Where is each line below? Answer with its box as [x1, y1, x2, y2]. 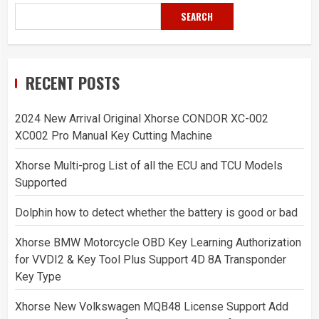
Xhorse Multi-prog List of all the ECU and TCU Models [15, 159, 283, 172]
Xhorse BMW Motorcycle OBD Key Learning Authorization [15, 236, 301, 249]
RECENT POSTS [26, 71, 120, 94]
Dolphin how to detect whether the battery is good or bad [15, 206, 298, 219]
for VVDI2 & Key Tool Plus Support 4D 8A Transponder [15, 253, 286, 266]
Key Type [15, 270, 61, 283]
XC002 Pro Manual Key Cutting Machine [15, 129, 212, 142]
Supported [15, 176, 67, 189]
